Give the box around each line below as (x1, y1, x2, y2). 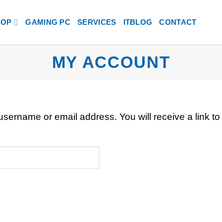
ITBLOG (123, 18, 153, 26)
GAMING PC (25, 18, 71, 26)
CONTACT (159, 18, 197, 26)
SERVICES (77, 18, 116, 26)
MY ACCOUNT (52, 53, 170, 71)
